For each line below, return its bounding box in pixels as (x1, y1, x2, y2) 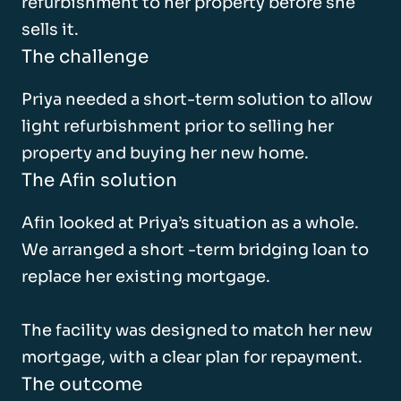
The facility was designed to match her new (21, 320, 372, 340)
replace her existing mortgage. (21, 266, 270, 286)
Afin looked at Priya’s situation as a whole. (21, 212, 359, 233)
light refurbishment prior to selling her (21, 115, 334, 136)
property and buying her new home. (21, 142, 309, 163)
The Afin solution (21, 168, 177, 192)
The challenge (21, 45, 149, 68)
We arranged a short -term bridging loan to (21, 239, 369, 260)
